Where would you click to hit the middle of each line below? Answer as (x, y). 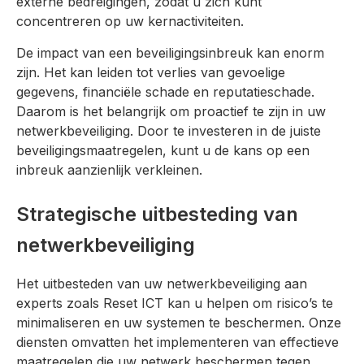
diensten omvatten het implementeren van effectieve (178, 342)
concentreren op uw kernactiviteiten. (130, 22)
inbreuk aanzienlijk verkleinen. (109, 169)
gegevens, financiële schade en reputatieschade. (165, 91)
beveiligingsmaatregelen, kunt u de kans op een (163, 150)
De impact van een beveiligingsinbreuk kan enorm (170, 52)
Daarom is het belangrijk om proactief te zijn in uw (171, 111)
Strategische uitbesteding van (157, 214)
